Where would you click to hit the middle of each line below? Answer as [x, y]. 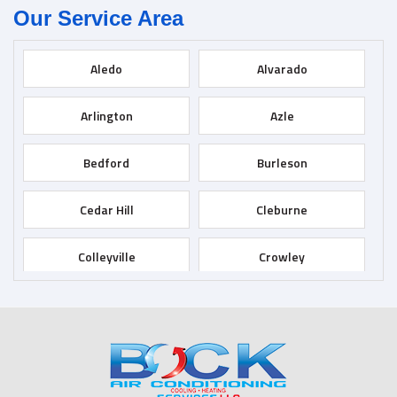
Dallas [106, 304]
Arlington [106, 116]
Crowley [282, 257]
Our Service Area [98, 19]
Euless [282, 351]
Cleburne [282, 210]
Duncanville [106, 351]
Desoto [282, 304]
